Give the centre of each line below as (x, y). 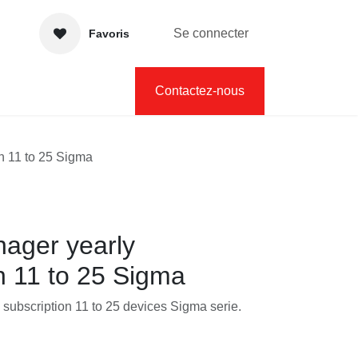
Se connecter (208, 34)
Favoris (104, 34)
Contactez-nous (198, 91)
